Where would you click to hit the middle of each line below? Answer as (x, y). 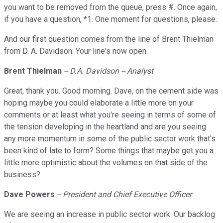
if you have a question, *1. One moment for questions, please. (111, 19)
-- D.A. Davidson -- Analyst (108, 71)
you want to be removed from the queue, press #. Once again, (111, 7)
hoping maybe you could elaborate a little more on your (99, 103)
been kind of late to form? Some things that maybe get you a (109, 151)
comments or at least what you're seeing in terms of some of (110, 115)
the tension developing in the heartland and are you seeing (105, 127)
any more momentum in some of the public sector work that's (110, 139)
